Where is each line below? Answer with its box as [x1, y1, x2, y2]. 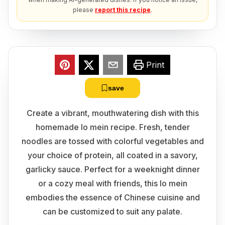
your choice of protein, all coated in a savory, [27, 150, 198, 160]
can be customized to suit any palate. [43, 206, 182, 216]
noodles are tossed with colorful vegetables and [21, 136, 204, 146]
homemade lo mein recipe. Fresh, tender [35, 122, 190, 132]
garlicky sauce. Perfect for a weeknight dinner [25, 164, 200, 174]
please [73, 6, 93, 14]
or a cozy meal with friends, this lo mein [38, 178, 187, 188]
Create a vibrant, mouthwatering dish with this [26, 108, 199, 118]
